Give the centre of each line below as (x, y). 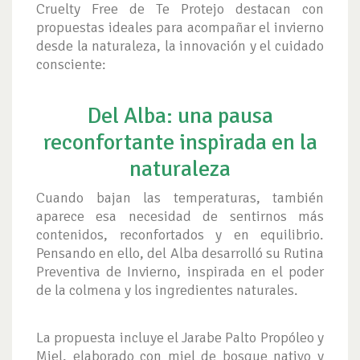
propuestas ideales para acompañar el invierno (180, 28)
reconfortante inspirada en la (180, 143)
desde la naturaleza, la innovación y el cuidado (180, 46)
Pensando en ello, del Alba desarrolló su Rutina (180, 254)
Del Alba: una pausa (180, 116)
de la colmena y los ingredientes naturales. (167, 290)
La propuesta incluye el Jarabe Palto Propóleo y (180, 338)
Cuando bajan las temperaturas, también (180, 198)
